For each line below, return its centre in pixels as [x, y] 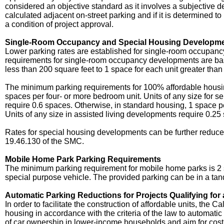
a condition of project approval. [59, 24]
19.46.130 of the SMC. [44, 141]
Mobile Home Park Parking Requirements [83, 159]
